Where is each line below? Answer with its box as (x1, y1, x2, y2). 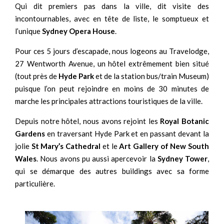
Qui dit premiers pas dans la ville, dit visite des (15, 1, 209, 10)
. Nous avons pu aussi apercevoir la (36, 153, 155, 163)
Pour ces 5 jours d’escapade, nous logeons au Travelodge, (15, 46, 209, 55)
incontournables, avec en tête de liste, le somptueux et (15, 13, 209, 23)
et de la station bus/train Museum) (94, 71, 209, 80)
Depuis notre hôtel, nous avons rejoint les (15, 116, 160, 125)
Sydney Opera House (42, 26, 115, 35)
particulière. (15, 178, 55, 188)
